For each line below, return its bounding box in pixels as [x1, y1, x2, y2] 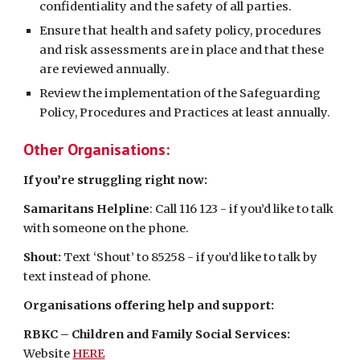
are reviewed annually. [39, 62, 170, 76]
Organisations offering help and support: [23, 298, 275, 313]
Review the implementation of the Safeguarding [39, 86, 321, 100]
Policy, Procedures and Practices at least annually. [39, 105, 331, 120]
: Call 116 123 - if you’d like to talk [149, 202, 334, 216]
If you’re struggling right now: [23, 173, 208, 187]
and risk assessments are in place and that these [39, 43, 325, 57]
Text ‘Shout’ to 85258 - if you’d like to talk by [63, 250, 318, 264]
